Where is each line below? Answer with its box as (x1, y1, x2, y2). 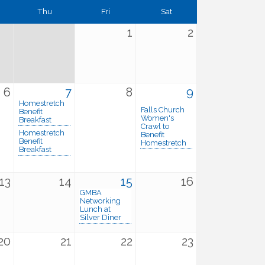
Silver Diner (80, 213, 121, 222)
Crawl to (141, 122, 169, 131)
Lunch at (80, 205, 111, 214)
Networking (80, 196, 121, 205)
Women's (141, 114, 174, 122)
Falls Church (141, 105, 185, 114)
